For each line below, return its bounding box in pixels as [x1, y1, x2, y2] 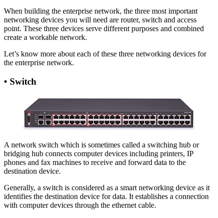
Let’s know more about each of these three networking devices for [4, 49, 206, 58]
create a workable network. [4, 33, 87, 41]
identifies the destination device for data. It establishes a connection [4, 192, 209, 201]
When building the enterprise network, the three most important [4, 6, 198, 15]
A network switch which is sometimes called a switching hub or [4, 141, 199, 149]
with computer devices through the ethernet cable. [4, 201, 156, 210]
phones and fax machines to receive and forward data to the [4, 158, 186, 167]
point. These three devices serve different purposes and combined [4, 24, 204, 33]
